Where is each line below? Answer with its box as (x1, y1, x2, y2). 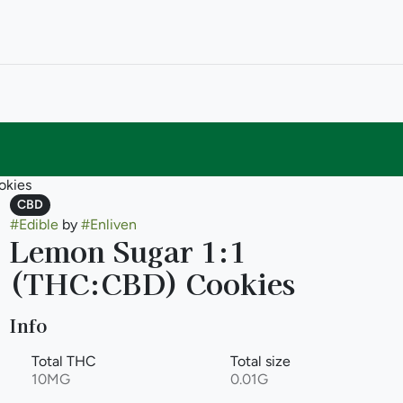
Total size (229, 353, 291, 370)
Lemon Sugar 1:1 (9, 229, 246, 271)
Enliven (89, 216, 137, 233)
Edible (18, 216, 58, 233)
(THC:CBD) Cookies (9, 262, 295, 303)
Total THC (31, 353, 96, 370)
